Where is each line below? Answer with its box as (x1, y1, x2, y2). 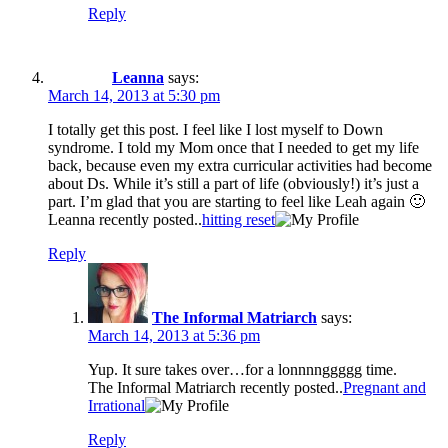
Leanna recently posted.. (48, 211, 202, 229)
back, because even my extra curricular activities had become (48, 157, 432, 175)
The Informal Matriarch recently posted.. (88, 379, 343, 397)
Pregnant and (343, 379, 426, 397)
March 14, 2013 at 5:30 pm (48, 87, 220, 105)
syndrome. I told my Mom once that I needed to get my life (48, 139, 419, 157)
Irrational (88, 397, 145, 415)
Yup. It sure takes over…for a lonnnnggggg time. (88, 361, 397, 379)
